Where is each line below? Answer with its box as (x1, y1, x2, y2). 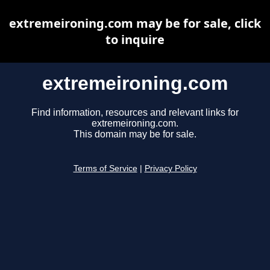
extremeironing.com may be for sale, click (9, 15, 261, 31)
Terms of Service (73, 164, 137, 174)
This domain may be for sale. (74, 129, 196, 140)
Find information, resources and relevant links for (31, 107, 239, 118)
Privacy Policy (144, 164, 197, 174)
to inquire (105, 31, 165, 48)
